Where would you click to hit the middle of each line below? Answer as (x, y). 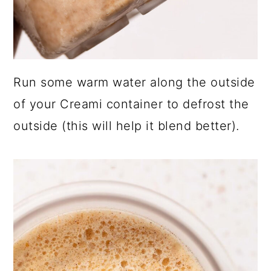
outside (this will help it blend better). (126, 126)
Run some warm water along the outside (134, 83)
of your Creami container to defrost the (131, 104)
